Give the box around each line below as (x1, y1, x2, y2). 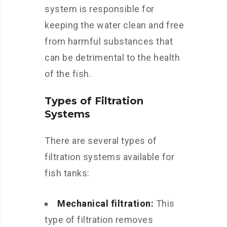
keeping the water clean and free (45, 20, 184, 30)
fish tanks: (45, 168, 90, 178)
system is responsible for (45, 4, 155, 14)
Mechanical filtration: (57, 198, 154, 209)
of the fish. (45, 68, 91, 79)
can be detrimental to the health (45, 52, 180, 63)
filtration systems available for (45, 152, 174, 162)
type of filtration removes (45, 214, 153, 225)
